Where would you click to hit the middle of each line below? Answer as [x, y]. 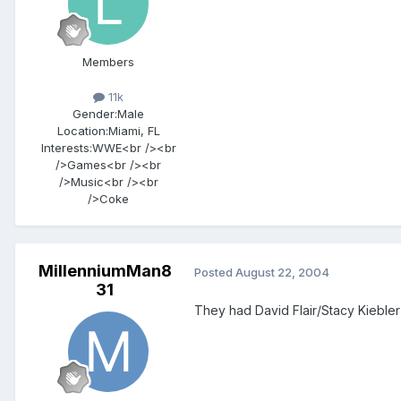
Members [108, 61]
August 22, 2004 [282, 272]
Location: [82, 131]
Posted [215, 272]
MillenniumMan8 [105, 271]
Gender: [95, 114]
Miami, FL [134, 131]
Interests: [66, 148]
